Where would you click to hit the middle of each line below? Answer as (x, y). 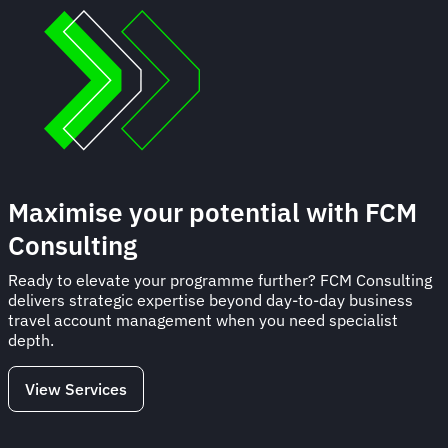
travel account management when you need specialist (203, 319)
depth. (33, 339)
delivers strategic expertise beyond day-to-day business (210, 299)
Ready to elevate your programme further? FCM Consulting (220, 279)
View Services (76, 388)
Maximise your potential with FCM (212, 211)
